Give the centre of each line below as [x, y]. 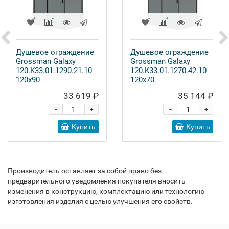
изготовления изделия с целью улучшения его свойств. [100, 201]
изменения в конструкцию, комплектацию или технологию [106, 191]
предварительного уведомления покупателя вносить [97, 181]
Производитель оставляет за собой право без [85, 171]
